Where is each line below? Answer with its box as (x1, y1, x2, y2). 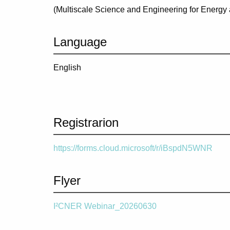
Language (53, 34, 107, 49)
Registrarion (53, 115, 119, 129)
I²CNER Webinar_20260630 (53, 201, 157, 210)
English (53, 63, 81, 72)
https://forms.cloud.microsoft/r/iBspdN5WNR (53, 143, 213, 152)
